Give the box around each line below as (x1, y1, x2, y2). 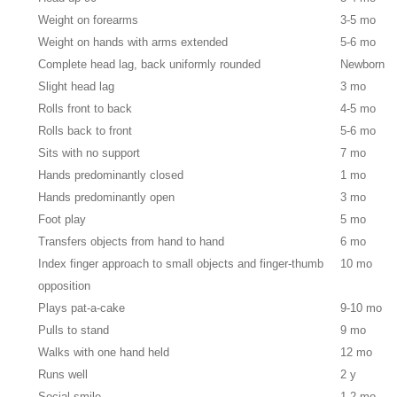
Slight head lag (38, 80, 115, 94)
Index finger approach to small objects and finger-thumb (38, 257, 324, 271)
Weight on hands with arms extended (38, 35, 229, 50)
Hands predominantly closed (38, 168, 184, 183)
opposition (38, 279, 91, 293)
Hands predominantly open (38, 191, 175, 205)
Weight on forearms (38, 13, 139, 27)
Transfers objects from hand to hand (38, 235, 225, 249)
